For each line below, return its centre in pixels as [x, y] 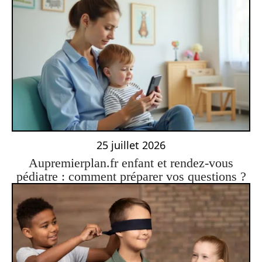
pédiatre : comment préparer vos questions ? [131, 177]
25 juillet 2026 [131, 145]
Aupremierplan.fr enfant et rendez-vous [131, 163]
